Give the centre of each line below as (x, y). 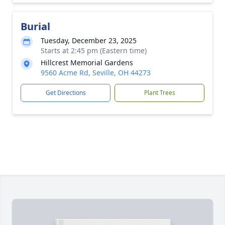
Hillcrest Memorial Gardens (87, 63)
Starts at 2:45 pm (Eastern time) (94, 50)
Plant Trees (159, 93)
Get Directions (66, 93)
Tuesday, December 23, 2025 (89, 40)
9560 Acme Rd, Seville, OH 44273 (96, 73)
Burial (35, 26)
